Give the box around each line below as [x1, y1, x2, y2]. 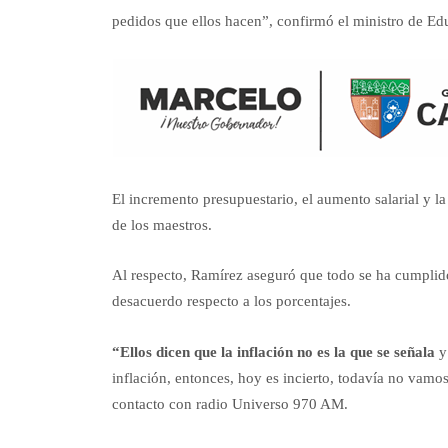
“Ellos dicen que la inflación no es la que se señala [112, 343, 435, 360]
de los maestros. [112, 216, 212, 233]
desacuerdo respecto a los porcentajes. [112, 293, 351, 310]
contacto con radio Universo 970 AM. [112, 395, 348, 412]
